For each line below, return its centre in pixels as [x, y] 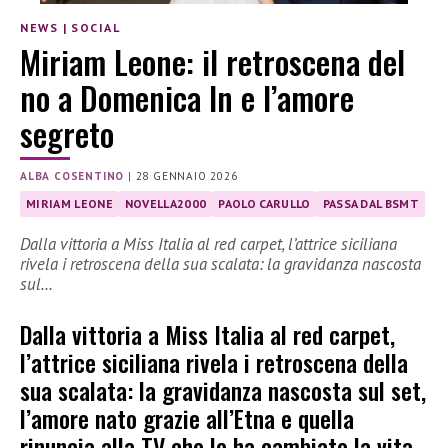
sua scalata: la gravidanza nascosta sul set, [223, 390]
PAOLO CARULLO [264, 204]
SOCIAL [96, 27]
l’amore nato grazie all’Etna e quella [187, 418]
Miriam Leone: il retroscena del [212, 62]
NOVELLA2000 [165, 204]
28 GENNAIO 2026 [186, 176]
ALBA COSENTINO [72, 176]
